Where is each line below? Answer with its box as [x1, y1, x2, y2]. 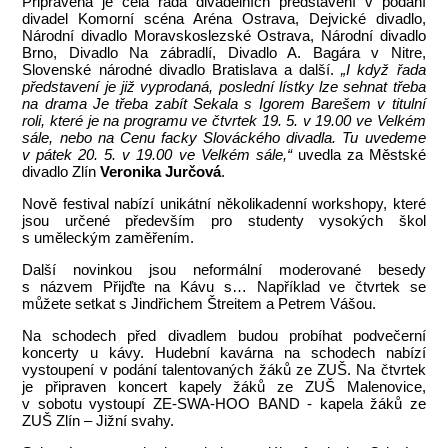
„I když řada [341, 60, 426, 78]
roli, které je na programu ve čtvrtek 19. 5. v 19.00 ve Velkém [22, 111, 426, 129]
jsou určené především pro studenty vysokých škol [22, 211, 426, 229]
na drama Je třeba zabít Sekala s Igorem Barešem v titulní [22, 94, 426, 112]
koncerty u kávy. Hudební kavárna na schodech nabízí [22, 343, 426, 361]
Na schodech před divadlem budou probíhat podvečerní [22, 326, 426, 344]
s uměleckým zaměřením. [22, 228, 195, 246]
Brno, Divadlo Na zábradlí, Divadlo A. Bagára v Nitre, [22, 43, 426, 61]
